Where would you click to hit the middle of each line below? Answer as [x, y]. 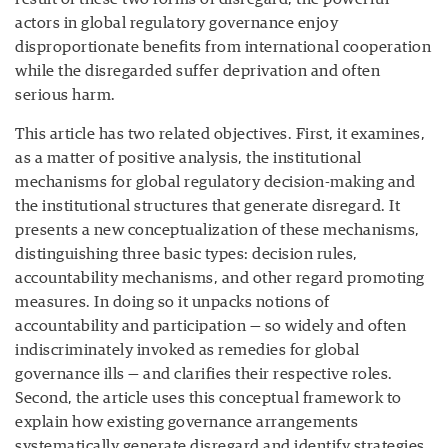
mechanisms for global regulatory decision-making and [215, 181]
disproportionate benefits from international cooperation [223, 46]
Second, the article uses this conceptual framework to [208, 397]
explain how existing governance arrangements [186, 421]
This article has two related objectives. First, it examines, [220, 133]
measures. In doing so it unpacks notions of [172, 301]
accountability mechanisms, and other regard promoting [220, 277]
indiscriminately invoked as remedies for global [187, 349]
